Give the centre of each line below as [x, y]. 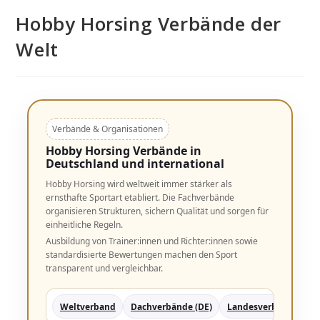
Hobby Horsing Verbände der [149, 24]
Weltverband [87, 306]
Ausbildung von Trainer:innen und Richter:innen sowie [152, 241]
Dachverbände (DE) [171, 306]
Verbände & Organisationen [108, 129]
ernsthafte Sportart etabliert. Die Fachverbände [140, 197]
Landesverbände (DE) [272, 306]
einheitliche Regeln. [85, 225]
